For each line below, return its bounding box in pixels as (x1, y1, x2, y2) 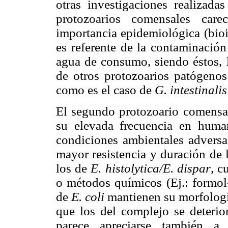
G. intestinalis (155, 83, 227, 97)
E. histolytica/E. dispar (91, 161, 211, 175)
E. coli (71, 189, 105, 204)
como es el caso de (56, 83, 155, 97)
